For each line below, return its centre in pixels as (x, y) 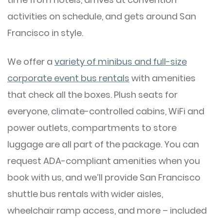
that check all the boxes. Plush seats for (92, 95)
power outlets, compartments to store (92, 128)
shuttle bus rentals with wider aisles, (85, 194)
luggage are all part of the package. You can (103, 144)
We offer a (31, 62)
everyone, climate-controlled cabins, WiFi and (106, 111)
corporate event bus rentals (68, 78)
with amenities (163, 78)
